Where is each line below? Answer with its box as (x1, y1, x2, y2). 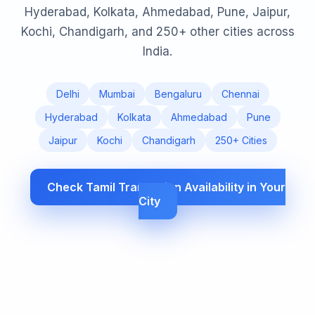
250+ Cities (214, 134, 267, 147)
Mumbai (98, 88, 135, 101)
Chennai (221, 88, 259, 101)
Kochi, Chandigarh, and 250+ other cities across (20, 25, 295, 39)
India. (143, 44, 172, 59)
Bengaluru (154, 88, 202, 101)
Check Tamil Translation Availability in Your (46, 180, 285, 195)
